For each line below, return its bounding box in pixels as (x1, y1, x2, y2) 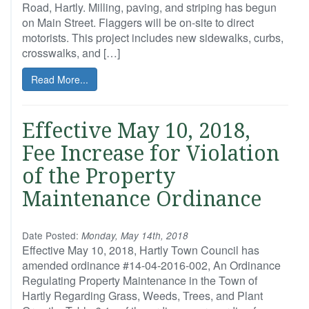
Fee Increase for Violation (22, 141, 279, 166)
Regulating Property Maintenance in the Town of (22, 272, 257, 288)
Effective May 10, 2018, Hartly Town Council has (22, 242, 259, 258)
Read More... (31, 72, 88, 86)
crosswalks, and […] (22, 45, 120, 61)
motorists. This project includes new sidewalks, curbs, (22, 30, 283, 46)
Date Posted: (22, 228, 79, 242)
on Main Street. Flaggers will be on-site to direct (22, 14, 254, 30)
